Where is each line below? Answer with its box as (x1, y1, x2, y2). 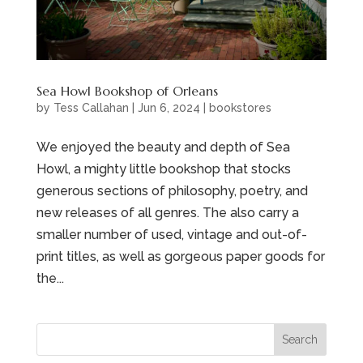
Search (282, 333, 318, 347)
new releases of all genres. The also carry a (36, 205, 299, 221)
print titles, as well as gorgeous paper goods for (36, 249, 325, 265)
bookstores (208, 101, 271, 115)
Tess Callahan (53, 101, 129, 115)
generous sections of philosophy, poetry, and (36, 183, 308, 199)
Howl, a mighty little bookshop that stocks (36, 161, 291, 177)
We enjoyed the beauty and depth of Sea (36, 139, 290, 156)
